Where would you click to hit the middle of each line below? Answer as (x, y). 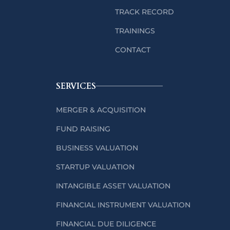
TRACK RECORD (145, 12)
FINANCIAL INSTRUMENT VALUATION (123, 205)
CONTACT (133, 50)
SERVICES (76, 86)
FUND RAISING (83, 129)
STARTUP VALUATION (95, 167)
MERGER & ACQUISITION (101, 110)
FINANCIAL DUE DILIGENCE (106, 224)
